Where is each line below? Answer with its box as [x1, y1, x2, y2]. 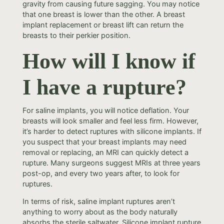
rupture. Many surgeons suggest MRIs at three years [22, 158, 200, 167]
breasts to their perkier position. [22, 31, 130, 40]
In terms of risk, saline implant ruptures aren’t [22, 197, 175, 206]
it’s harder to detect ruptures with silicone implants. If [22, 126, 201, 136]
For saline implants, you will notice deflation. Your [22, 105, 189, 115]
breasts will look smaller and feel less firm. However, [22, 116, 198, 125]
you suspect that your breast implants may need [22, 137, 186, 146]
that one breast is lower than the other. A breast [22, 10, 185, 19]
